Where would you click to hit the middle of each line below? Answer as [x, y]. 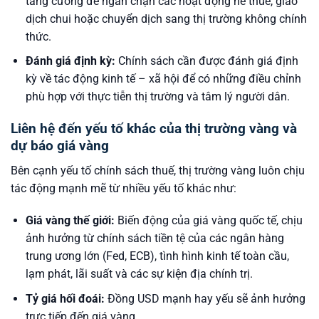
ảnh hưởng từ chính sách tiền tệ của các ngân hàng [155, 239]
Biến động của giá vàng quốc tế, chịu [208, 221]
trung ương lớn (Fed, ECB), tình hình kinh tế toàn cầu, [157, 256]
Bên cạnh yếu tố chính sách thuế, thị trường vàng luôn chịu [158, 170]
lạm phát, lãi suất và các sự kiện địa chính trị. [139, 274]
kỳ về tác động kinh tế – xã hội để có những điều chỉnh [163, 79]
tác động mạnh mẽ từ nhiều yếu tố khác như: [124, 188]
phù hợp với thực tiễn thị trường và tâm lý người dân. [157, 97]
